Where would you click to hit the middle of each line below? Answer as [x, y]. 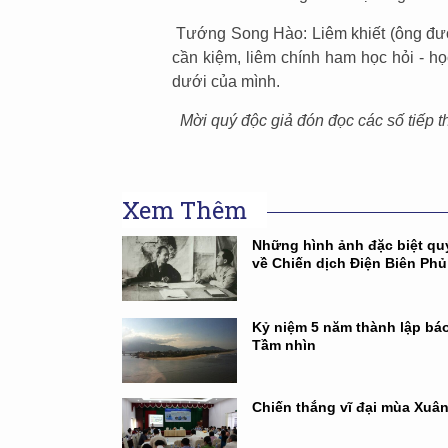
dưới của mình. [226, 81]
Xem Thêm [184, 210]
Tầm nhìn [283, 345]
